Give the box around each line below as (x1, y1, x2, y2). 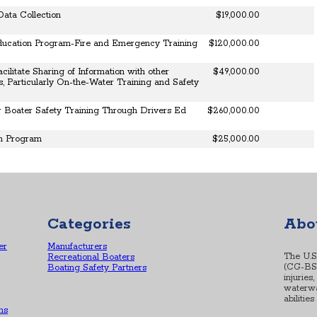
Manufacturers (47, 241, 107, 252)
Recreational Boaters (47, 252, 134, 263)
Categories (47, 214, 131, 234)
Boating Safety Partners (47, 263, 146, 273)
